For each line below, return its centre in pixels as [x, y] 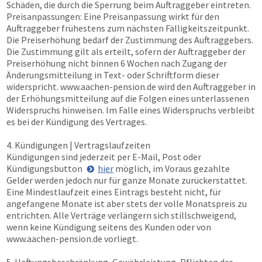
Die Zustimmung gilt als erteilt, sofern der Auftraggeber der [126, 51]
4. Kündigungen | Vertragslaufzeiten [78, 145]
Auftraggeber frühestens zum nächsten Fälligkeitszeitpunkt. [128, 28]
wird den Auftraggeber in [206, 87]
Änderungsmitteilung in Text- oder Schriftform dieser [113, 75]
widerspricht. [33, 87]
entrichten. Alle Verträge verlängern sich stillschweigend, [121, 215]
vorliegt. [120, 239]
